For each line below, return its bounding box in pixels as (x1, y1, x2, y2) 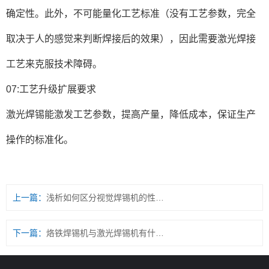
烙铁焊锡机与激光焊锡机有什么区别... (156, 228, 164, 238)
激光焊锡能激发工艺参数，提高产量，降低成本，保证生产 (6, 109, 256, 119)
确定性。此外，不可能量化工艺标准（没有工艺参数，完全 (6, 8, 256, 19)
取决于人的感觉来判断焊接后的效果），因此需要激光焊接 (6, 34, 256, 44)
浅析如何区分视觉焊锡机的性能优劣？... (156, 193, 164, 202)
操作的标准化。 (6, 134, 73, 145)
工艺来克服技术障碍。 (6, 59, 102, 69)
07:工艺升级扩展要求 (6, 84, 96, 94)
